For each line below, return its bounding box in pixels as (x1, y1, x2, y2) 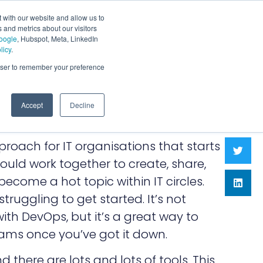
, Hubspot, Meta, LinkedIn (17, 33, 98, 43)
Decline (70, 100, 95, 110)
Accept (21, 100, 43, 110)
